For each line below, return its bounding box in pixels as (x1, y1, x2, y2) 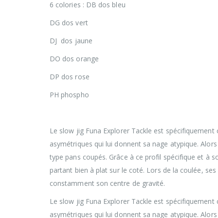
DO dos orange (50, 54, 99, 63)
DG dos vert (50, 18, 88, 27)
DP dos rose (50, 72, 90, 81)
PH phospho (50, 90, 89, 99)
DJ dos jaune (50, 36, 92, 45)
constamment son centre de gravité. (50, 178, 165, 188)
